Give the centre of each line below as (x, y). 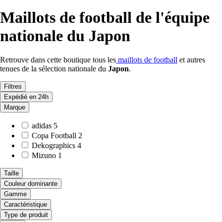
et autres (191, 60)
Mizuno (44, 156)
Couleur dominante (31, 184)
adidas (42, 126)
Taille (11, 173)
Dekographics (54, 146)
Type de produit (26, 215)
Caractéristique (26, 205)
